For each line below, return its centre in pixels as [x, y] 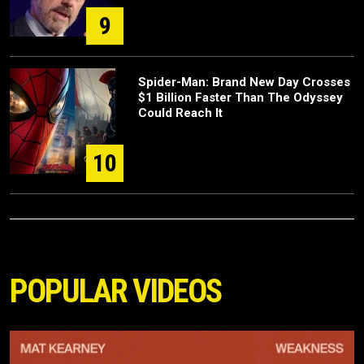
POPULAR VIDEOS [115, 292]
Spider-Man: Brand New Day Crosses [244, 82]
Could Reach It [180, 113]
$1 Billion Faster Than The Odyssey [240, 98]
